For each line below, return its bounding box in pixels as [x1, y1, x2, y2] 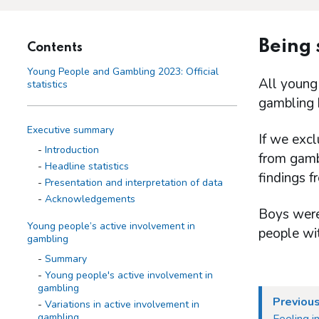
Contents [27, 41, 83, 55]
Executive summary [27, 123, 114, 137]
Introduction [45, 143, 99, 157]
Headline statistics [45, 159, 129, 174]
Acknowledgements [45, 192, 135, 206]
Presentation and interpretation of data [45, 176, 223, 190]
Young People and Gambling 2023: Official [27, 65, 219, 79]
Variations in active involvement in [45, 298, 199, 312]
